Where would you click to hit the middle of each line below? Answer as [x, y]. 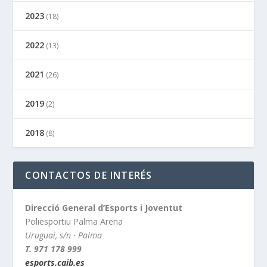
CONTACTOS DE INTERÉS [89, 175]
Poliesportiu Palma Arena [74, 221]
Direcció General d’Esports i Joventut [104, 207]
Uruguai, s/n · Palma [64, 235]
